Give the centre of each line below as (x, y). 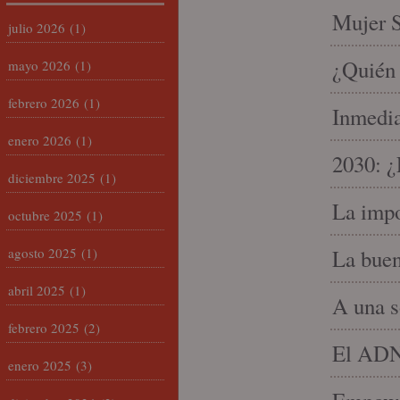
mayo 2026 (39, 65)
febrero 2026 (44, 103)
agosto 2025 (42, 253)
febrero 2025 (44, 328)
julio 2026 (37, 28)
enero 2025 (40, 365)
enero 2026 (40, 140)
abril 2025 (37, 290)
